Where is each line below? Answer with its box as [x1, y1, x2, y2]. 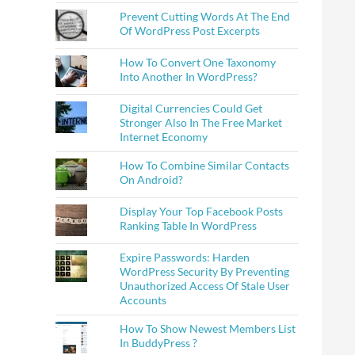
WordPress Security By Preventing [120, 265, 290, 278]
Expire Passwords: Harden [120, 250, 250, 264]
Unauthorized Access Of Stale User [120, 279, 291, 292]
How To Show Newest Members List [120, 322, 296, 335]
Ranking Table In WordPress [120, 219, 258, 232]
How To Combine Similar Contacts [120, 158, 290, 172]
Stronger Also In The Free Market [120, 116, 283, 129]
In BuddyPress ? [120, 336, 198, 349]
